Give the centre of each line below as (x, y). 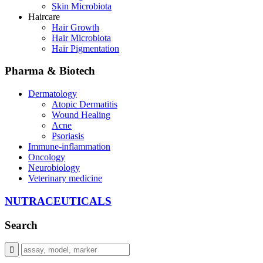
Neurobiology (54, 168)
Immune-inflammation (69, 147)
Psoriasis (68, 136)
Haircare (44, 16)
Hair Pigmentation (85, 48)
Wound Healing (81, 115)
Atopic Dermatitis (85, 104)
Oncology (47, 157)
